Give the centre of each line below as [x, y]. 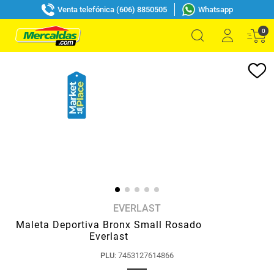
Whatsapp [215, 9]
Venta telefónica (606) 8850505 [112, 9]
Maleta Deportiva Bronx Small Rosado [109, 225]
